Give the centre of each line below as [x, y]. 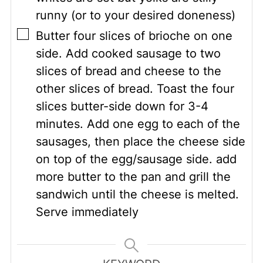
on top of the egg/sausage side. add [136, 159]
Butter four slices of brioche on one [134, 36]
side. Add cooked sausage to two [128, 54]
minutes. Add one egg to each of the [138, 124]
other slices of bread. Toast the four [135, 89]
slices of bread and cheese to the [128, 71]
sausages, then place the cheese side [140, 142]
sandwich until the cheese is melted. [137, 195]
